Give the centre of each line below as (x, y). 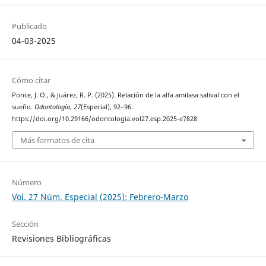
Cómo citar (31, 80)
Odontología (52, 107)
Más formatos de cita (57, 140)
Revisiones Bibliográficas (61, 239)
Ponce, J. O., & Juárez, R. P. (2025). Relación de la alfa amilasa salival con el (125, 95)
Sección (25, 224)
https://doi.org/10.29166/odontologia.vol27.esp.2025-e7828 (104, 119)
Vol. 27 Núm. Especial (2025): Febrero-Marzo (100, 197)
